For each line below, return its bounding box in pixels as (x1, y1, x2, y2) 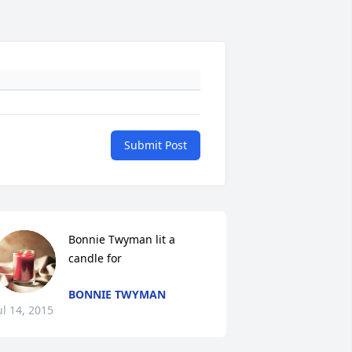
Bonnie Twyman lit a (68, 232, 175, 247)
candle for (68, 251, 122, 266)
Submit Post (124, 137, 187, 153)
